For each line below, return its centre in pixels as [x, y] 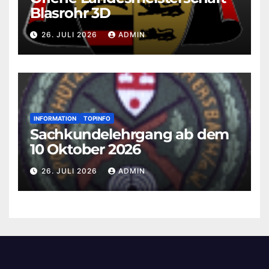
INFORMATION [55, 119]
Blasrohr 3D [70, 13]
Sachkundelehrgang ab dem [130, 134]
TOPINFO [97, 119]
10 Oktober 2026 [85, 150]
